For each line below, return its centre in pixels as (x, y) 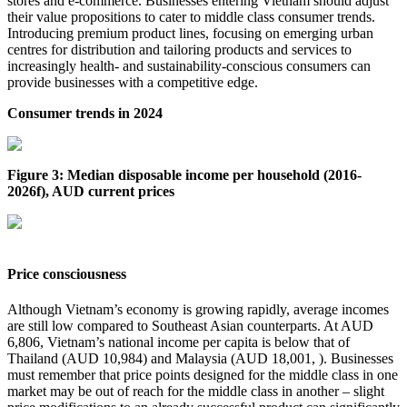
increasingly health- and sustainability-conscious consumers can (189, 65)
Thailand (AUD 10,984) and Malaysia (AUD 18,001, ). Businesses (200, 359)
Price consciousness (67, 273)
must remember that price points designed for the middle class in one (203, 375)
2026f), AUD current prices (91, 191)
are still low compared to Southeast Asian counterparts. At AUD (190, 326)
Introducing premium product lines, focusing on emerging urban (190, 33)
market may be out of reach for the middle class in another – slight (196, 392)
